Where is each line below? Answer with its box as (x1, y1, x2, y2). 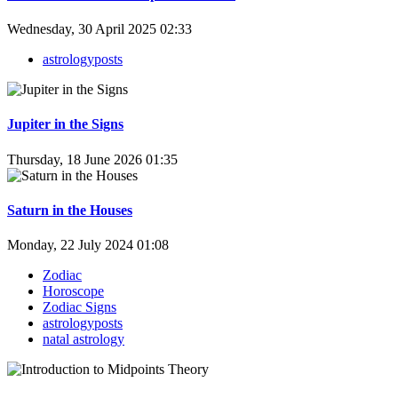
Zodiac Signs (43, 299, 116, 315)
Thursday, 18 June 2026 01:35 (7, 151, 178, 167)
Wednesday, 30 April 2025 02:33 (7, 21, 192, 37)
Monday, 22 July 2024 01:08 (7, 237, 169, 253)
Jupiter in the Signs (7, 116, 123, 132)
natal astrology (43, 331, 124, 347)
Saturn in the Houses (7, 202, 132, 218)
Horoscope (43, 283, 104, 299)
